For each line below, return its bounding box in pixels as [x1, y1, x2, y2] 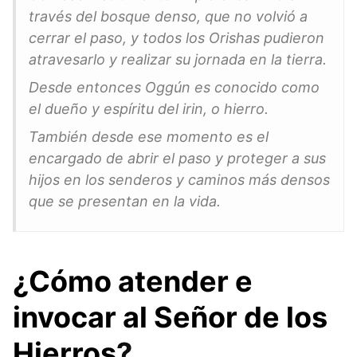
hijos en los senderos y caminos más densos [29, 171, 330, 188]
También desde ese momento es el [29, 127, 269, 145]
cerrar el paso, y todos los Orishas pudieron [29, 29, 324, 46]
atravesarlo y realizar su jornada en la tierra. [29, 50, 327, 68]
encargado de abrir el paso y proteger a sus [29, 149, 326, 167]
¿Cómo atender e [13, 263, 253, 299]
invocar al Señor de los [13, 299, 328, 335]
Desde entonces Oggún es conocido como [29, 78, 320, 96]
